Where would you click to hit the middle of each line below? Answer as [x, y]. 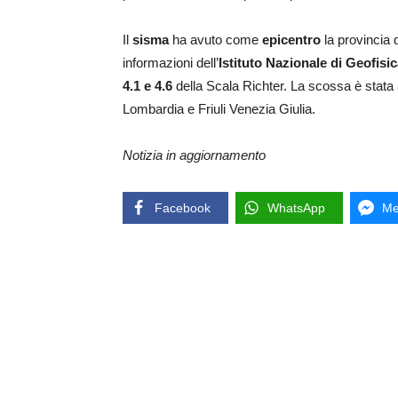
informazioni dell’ [171, 62]
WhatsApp [296, 207]
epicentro [291, 39]
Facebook [183, 207]
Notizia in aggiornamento [194, 155]
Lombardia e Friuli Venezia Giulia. [219, 108]
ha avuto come [215, 39]
